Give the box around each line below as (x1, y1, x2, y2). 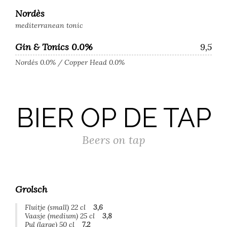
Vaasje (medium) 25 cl (25, 211, 95, 220)
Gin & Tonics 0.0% (15, 41, 93, 53)
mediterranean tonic (15, 21, 83, 30)
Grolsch (15, 183, 47, 195)
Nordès (15, 8, 45, 19)
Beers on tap (82, 133, 145, 147)
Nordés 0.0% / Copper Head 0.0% (15, 58, 125, 67)
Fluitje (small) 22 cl (25, 203, 86, 212)
